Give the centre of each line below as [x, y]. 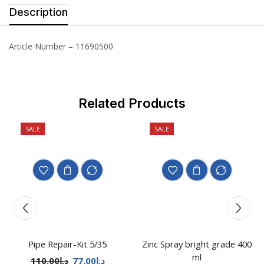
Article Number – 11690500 [61, 46]
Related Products [132, 103]
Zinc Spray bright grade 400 [197, 244]
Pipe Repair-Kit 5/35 [67, 244]
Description [39, 12]
